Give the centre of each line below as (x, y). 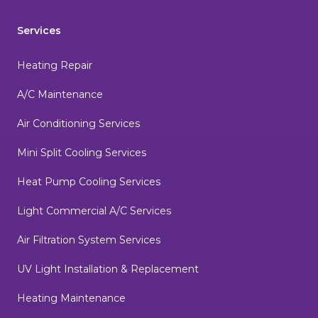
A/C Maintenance (60, 95)
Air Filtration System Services (89, 240)
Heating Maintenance (71, 298)
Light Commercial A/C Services (94, 211)
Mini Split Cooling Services (82, 153)
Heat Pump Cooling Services (89, 182)
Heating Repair (55, 66)
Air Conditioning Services (78, 124)
